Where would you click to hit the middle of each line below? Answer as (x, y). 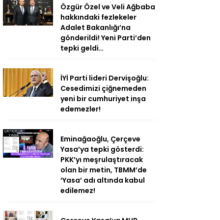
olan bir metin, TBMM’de (104, 170)
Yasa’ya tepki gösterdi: (102, 150)
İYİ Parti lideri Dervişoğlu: (105, 78)
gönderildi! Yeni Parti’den (106, 38)
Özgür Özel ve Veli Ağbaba (108, 7)
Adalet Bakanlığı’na (96, 28)
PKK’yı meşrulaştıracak (102, 160)
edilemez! (78, 191)
